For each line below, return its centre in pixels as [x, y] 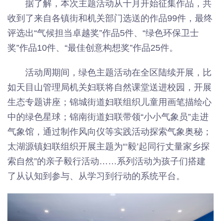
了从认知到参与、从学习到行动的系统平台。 [96, 176]
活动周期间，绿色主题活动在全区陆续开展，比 [118, 73]
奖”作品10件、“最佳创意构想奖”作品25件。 [93, 48]
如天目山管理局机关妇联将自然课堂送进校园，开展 [110, 87]
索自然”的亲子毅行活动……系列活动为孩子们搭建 [107, 161]
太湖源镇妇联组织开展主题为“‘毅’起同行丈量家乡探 [109, 147]
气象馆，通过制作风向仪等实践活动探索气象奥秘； [110, 132]
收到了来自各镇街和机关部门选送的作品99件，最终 [110, 18]
